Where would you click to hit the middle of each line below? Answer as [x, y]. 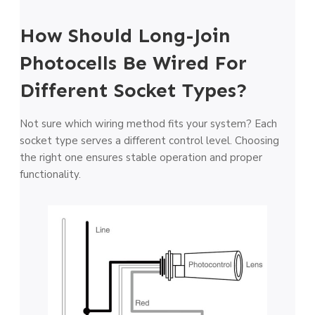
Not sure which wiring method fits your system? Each [148, 123]
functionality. [50, 174]
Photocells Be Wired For [133, 63]
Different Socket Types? [134, 90]
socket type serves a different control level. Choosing [149, 140]
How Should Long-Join [125, 35]
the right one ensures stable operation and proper [141, 157]
